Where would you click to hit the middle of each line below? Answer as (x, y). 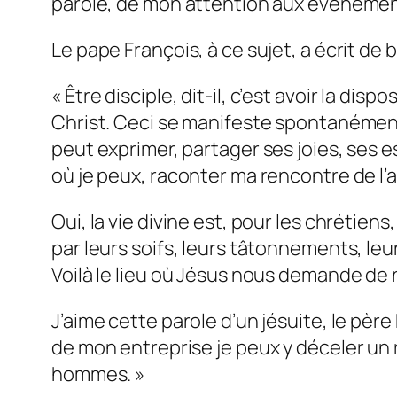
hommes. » (100, 374)
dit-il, (204, 96)
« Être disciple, (117, 96)
